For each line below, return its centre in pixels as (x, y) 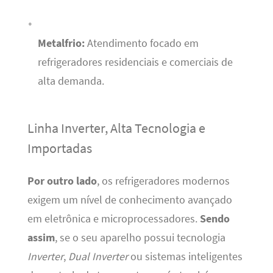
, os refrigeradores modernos (163, 181)
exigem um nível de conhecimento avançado (129, 200)
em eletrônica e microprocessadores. (113, 218)
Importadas (59, 148)
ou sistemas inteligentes (185, 256)
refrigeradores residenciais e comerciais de (135, 62)
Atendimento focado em (141, 43)
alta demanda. (71, 81)
